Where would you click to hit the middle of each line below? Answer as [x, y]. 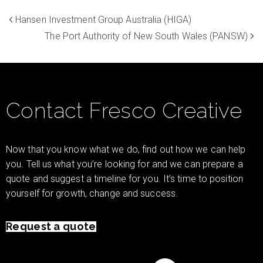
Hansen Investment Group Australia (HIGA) [104, 19]
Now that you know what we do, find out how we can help [126, 149]
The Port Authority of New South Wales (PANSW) [146, 36]
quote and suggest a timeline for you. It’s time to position [124, 178]
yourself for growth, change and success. [92, 193]
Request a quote [51, 226]
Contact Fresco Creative [124, 110]
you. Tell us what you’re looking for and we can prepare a [124, 164]
